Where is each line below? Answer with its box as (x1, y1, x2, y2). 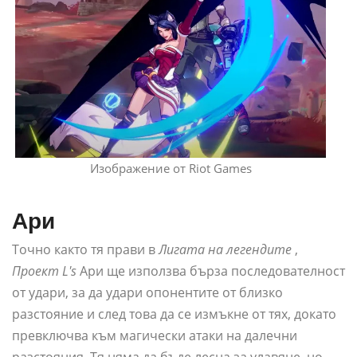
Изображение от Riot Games (89, 159, 252, 176)
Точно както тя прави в (12, 240, 159, 258)
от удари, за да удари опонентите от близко (12, 283, 283, 301)
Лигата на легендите (159, 240, 292, 258)
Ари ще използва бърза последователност (76, 261, 345, 280)
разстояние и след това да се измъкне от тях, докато (12, 304, 336, 323)
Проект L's (12, 261, 76, 280)
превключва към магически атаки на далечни (12, 326, 297, 344)
